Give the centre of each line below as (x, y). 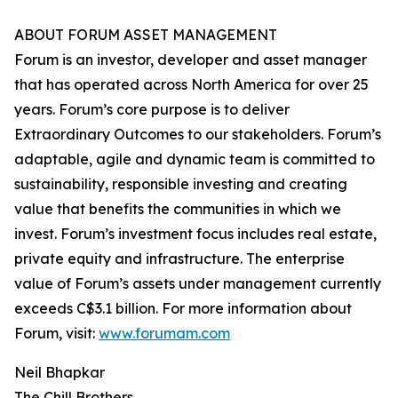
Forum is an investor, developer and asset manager (191, 60)
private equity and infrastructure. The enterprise (179, 259)
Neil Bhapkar (60, 373)
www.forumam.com (164, 334)
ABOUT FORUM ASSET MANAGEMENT (146, 35)
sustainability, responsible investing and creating (181, 184)
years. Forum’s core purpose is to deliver (152, 110)
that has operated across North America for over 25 (191, 85)
